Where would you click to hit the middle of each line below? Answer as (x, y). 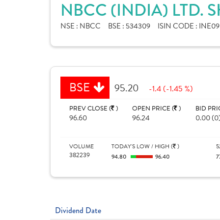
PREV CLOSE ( (90, 109)
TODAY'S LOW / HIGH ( (142, 146)
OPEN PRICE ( (153, 109)
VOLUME (82, 146)
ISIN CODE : (178, 26)
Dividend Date (78, 210)
